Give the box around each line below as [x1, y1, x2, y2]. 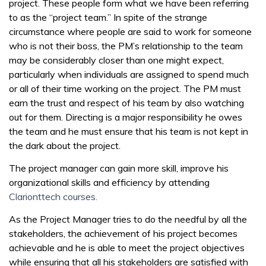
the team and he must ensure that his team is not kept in [9, 125, 248, 137]
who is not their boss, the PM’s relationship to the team [9, 40, 243, 52]
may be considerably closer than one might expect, [9, 54, 224, 66]
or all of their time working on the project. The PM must [9, 83, 241, 94]
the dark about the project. [9, 140, 121, 151]
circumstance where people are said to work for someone [9, 26, 252, 37]
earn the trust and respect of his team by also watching [9, 97, 244, 109]
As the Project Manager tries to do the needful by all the [9, 213, 247, 225]
